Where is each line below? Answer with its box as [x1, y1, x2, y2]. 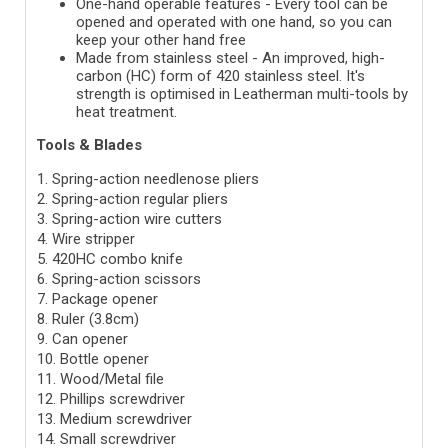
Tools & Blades [36, 135, 142, 154]
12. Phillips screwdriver [37, 389, 185, 408]
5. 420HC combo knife [37, 249, 183, 268]
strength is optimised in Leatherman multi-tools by [76, 84, 408, 103]
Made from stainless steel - [76, 48, 262, 67]
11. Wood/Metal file [37, 369, 164, 388]
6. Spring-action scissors [37, 269, 201, 288]
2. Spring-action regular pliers [37, 189, 228, 208]
